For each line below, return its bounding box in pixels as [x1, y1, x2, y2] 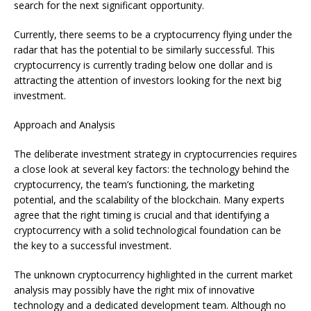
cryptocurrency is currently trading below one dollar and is [14, 58, 273, 72]
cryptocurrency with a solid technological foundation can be [14, 224, 281, 237]
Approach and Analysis [14, 118, 115, 132]
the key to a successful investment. [14, 239, 171, 253]
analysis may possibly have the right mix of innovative [14, 283, 255, 297]
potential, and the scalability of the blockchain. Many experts [14, 193, 285, 207]
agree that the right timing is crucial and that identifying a [14, 208, 269, 222]
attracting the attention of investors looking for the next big [14, 74, 281, 87]
